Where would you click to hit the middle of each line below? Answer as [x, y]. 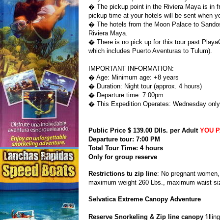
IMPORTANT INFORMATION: [131, 69]
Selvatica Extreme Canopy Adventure [145, 199]
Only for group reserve [123, 157]
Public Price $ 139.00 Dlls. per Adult [144, 130]
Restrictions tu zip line [123, 174]
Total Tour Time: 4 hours [126, 148]
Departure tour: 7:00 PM [124, 139]
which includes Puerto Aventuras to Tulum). [150, 51]
